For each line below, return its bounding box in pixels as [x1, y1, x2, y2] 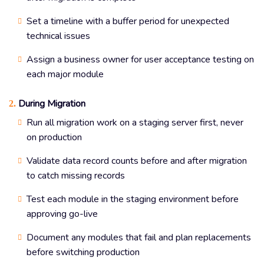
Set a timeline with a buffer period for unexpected [27, 14, 229, 28]
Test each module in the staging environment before [27, 192, 239, 206]
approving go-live [27, 207, 98, 220]
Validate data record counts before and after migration [27, 154, 247, 167]
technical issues [27, 29, 90, 42]
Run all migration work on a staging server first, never [27, 115, 243, 129]
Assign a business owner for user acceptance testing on [27, 52, 254, 66]
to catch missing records [27, 169, 125, 182]
